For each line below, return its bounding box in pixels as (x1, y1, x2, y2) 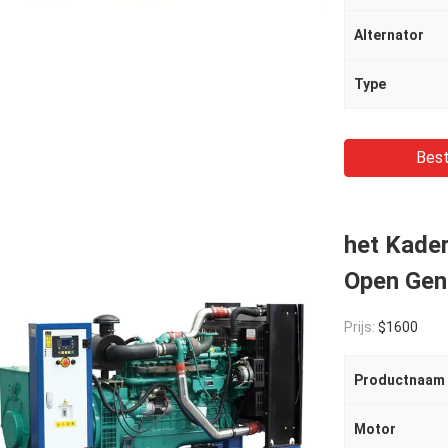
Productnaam (354, 372, 445, 388)
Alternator (354, 27, 424, 43)
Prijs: (344, 319, 378, 335)
